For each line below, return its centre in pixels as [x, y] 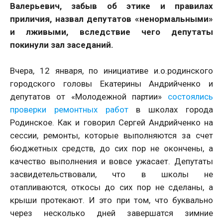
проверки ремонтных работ [73, 109]
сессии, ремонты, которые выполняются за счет [111, 135]
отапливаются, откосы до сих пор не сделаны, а [111, 187]
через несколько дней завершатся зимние [111, 213]
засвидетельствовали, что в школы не [111, 174]
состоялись [190, 96]
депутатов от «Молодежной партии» [89, 96]
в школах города [175, 109]
